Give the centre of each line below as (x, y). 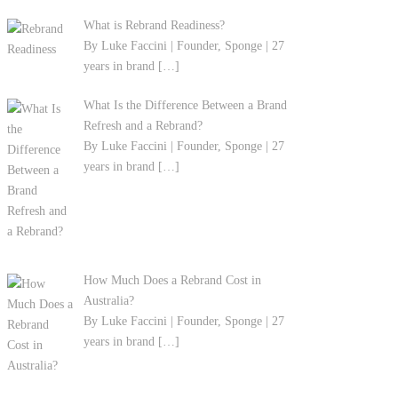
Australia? (108, 300)
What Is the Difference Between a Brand (185, 105)
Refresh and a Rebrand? (143, 126)
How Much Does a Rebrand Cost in (172, 280)
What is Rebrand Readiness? (154, 25)
